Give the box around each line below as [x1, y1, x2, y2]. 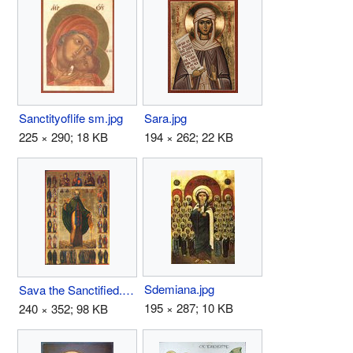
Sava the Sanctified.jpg [122, 281, 134, 298]
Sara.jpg [144, 109, 187, 126]
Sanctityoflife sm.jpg [19, 109, 123, 126]
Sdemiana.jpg [144, 280, 214, 297]
